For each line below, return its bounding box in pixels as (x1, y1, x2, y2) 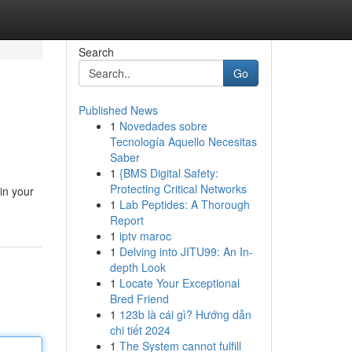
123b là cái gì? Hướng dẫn (119, 306, 251, 322)
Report (109, 212, 144, 228)
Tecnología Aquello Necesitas (109, 134, 257, 149)
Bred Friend (109, 291, 169, 306)
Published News (78, 102, 158, 118)
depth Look (109, 259, 166, 275)
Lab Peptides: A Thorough (119, 196, 250, 212)
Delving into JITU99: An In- (119, 244, 253, 259)
